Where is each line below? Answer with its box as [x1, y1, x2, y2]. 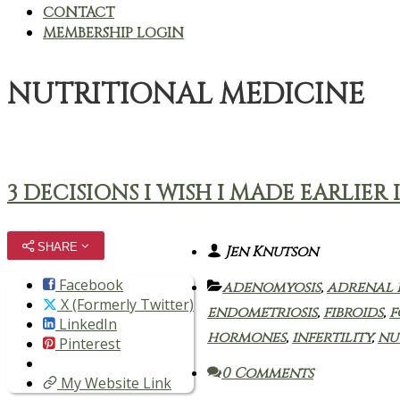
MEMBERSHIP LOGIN [43, 23, 184, 43]
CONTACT [43, 3, 114, 22]
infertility [292, 327, 371, 347]
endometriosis [207, 302, 317, 322]
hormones [207, 327, 286, 347]
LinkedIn [55, 313, 117, 334]
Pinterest [55, 333, 121, 354]
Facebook [55, 274, 123, 295]
